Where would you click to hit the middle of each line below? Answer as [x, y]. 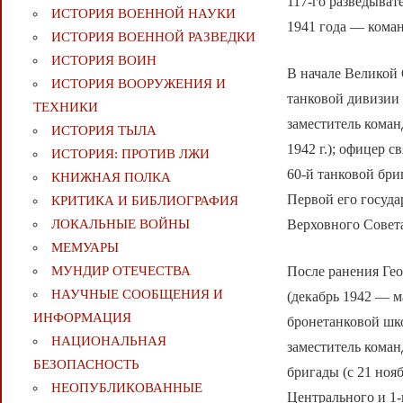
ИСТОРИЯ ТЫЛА [103, 131]
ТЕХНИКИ [65, 107]
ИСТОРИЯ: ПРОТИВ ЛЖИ [130, 154]
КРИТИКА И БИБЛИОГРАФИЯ [144, 201]
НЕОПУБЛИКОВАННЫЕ [126, 388]
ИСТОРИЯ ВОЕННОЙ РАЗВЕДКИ [153, 37]
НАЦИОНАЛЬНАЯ [108, 341]
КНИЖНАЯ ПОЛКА [111, 178]
